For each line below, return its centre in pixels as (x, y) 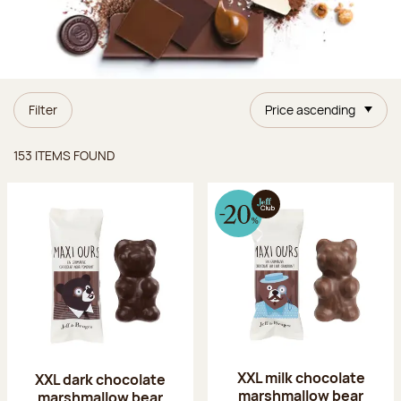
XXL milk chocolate (301, 377)
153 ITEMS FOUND (64, 155)
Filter (43, 109)
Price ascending (310, 109)
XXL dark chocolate (100, 379)
